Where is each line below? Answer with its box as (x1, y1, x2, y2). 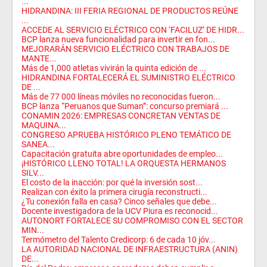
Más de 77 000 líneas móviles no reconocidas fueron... (21, 91, 221, 101)
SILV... (21, 167, 44, 178)
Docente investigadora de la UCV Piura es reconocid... (21, 206, 218, 216)
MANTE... (21, 53, 57, 63)
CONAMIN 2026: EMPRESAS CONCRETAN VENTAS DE (21, 110, 221, 120)
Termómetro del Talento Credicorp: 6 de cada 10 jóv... (21, 234, 216, 244)
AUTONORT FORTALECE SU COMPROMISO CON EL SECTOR (21, 215, 243, 225)
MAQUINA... (21, 120, 66, 130)
